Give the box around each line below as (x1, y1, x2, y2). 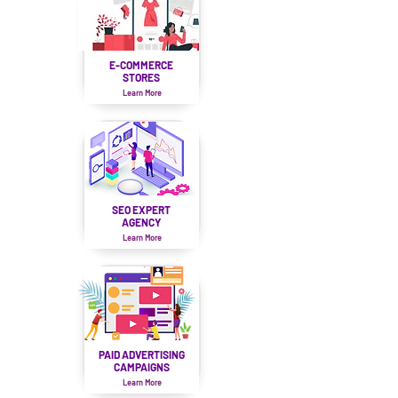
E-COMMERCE (109, 59, 173, 71)
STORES (123, 71, 160, 84)
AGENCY (122, 216, 161, 228)
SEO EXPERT (112, 203, 171, 216)
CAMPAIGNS (113, 361, 170, 373)
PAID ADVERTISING (98, 348, 185, 361)
